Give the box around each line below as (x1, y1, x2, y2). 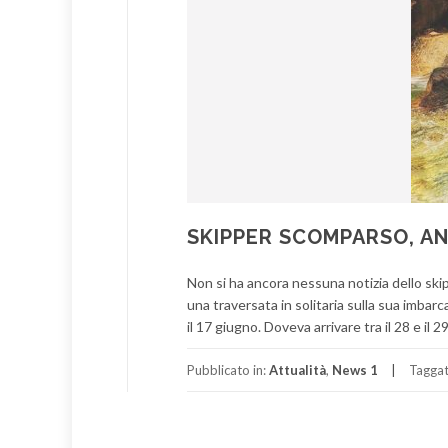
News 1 (332, 362, 378, 378)
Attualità (269, 362, 326, 378)
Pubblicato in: (187, 362, 269, 378)
